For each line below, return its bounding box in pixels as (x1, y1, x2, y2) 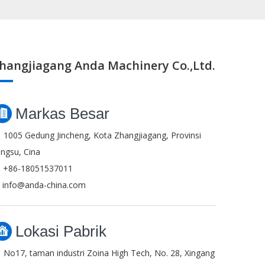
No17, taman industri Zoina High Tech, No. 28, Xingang (4, 247, 215, 258)
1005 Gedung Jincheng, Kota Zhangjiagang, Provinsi (4, 130, 201, 141)
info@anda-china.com (2, 179, 86, 190)
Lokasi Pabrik (15, 222, 106, 240)
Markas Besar (15, 105, 109, 122)
